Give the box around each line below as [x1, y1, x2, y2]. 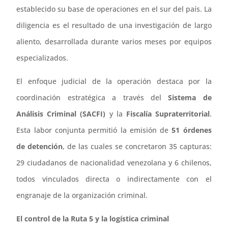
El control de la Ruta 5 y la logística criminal [16, 213, 169, 223]
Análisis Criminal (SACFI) [16, 108, 106, 119]
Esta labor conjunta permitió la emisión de [16, 125, 172, 135]
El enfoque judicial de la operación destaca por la [16, 76, 212, 86]
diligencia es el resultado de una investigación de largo [16, 20, 212, 30]
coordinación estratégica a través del [16, 92, 168, 102]
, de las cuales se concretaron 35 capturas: [63, 141, 212, 151]
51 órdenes [172, 125, 212, 135]
